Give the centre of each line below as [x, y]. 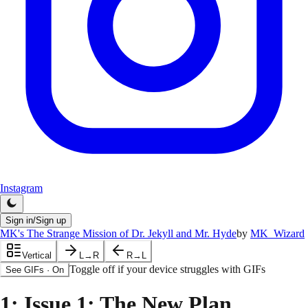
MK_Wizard [277, 233]
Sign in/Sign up [36, 220]
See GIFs [25, 270]
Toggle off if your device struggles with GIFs [167, 269]
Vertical [37, 255]
